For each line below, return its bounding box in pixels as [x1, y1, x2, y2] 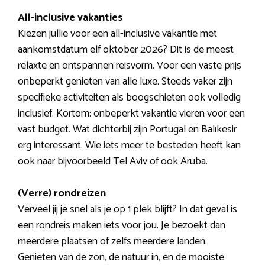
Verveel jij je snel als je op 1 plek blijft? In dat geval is [18, 201, 237, 219]
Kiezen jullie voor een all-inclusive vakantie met [18, 25, 217, 43]
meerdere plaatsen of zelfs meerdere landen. [18, 232, 207, 251]
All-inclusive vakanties [18, 9, 122, 27]
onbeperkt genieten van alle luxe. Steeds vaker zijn [18, 73, 232, 91]
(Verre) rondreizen [18, 185, 106, 203]
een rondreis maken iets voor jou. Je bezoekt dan [18, 216, 225, 235]
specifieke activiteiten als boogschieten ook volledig [18, 89, 241, 107]
